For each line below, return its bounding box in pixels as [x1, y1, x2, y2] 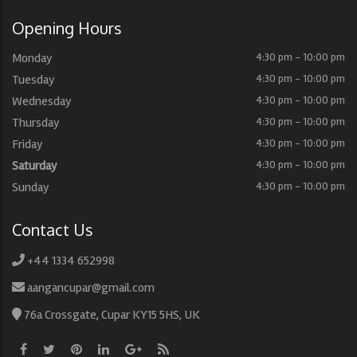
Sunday [12, 179, 49, 195]
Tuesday [12, 72, 55, 88]
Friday [12, 136, 43, 152]
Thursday [12, 115, 60, 131]
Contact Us [12, 219, 93, 240]
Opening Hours [12, 18, 122, 38]
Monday [12, 50, 53, 66]
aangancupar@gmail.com [27, 280, 155, 296]
